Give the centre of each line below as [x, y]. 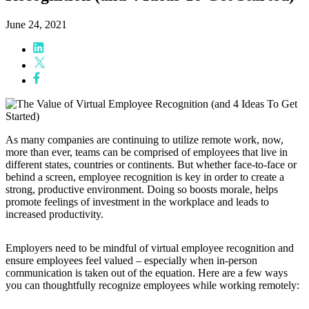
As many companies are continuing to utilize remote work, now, [144, 139]
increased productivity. [54, 214]
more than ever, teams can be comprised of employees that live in [147, 152]
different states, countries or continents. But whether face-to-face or [151, 164]
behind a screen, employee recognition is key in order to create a [145, 177]
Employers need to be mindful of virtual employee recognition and [150, 248]
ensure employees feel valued [71, 260]
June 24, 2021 [36, 24]
